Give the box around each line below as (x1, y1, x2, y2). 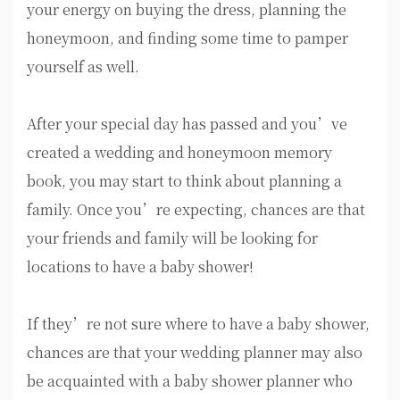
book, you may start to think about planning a (27, 171, 342, 192)
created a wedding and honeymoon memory (27, 142, 332, 163)
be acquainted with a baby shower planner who (27, 371, 353, 392)
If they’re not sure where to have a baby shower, (27, 313, 370, 335)
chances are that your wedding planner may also (27, 342, 362, 363)
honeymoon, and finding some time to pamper (27, 28, 348, 49)
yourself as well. (27, 56, 139, 78)
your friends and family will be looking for (27, 228, 318, 249)
